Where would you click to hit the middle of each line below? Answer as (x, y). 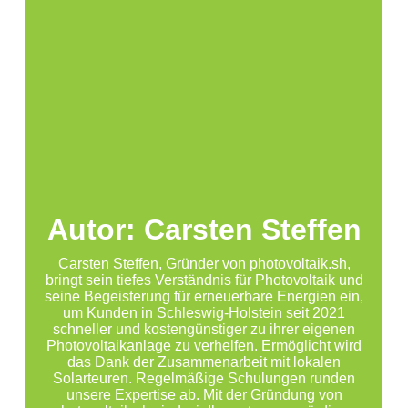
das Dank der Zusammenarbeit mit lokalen (204, 362)
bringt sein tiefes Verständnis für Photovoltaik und (204, 280)
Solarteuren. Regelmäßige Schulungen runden (204, 379)
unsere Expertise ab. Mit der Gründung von (204, 395)
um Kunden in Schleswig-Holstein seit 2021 (204, 313)
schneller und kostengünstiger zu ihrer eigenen (204, 330)
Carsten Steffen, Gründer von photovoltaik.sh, (204, 264)
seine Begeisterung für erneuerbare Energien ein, (204, 297)
